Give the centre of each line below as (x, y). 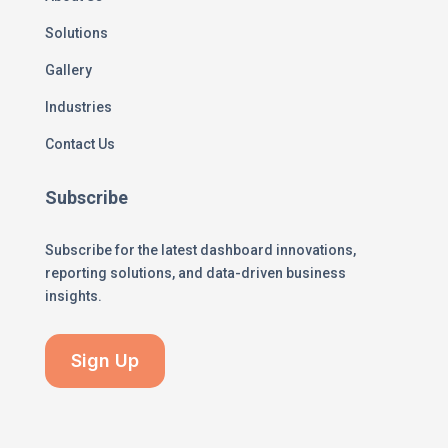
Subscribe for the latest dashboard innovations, (200, 249)
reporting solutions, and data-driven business (195, 272)
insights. (73, 295)
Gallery (68, 69)
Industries (78, 106)
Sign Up (104, 360)
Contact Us (79, 143)
